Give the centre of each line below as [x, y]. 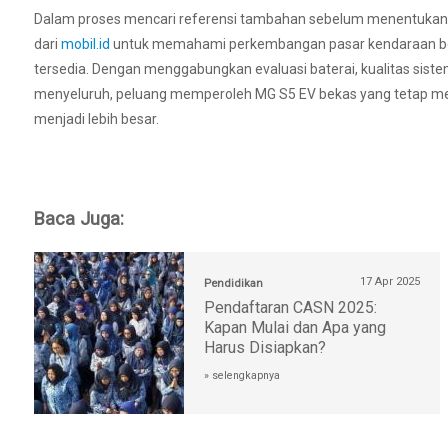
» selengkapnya [242, 376]
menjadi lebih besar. [96, 119]
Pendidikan [233, 284]
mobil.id [85, 44]
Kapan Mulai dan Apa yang [295, 328]
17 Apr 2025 [390, 282]
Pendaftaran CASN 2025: [290, 308]
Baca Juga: [79, 219]
